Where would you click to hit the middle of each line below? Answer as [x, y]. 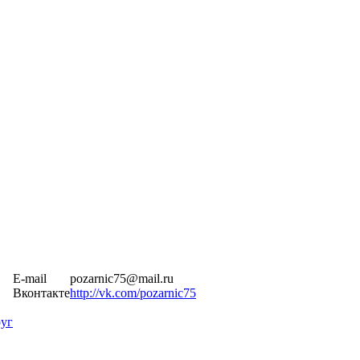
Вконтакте [41, 293]
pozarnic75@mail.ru [122, 279]
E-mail [30, 279]
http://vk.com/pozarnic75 [133, 293]
